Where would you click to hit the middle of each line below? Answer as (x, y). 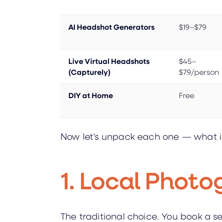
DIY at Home (91, 95)
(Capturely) (89, 72)
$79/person (199, 72)
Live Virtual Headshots (109, 61)
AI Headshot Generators (111, 27)
